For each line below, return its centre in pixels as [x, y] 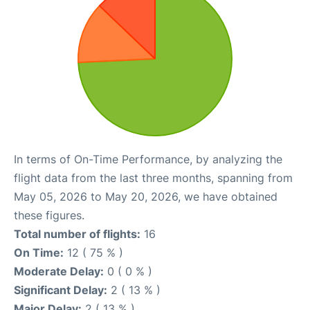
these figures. [49, 215]
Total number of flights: [77, 234]
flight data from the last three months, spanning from [153, 178]
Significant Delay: [61, 290]
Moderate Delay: [59, 271]
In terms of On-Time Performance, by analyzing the [148, 159]
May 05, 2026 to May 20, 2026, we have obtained [146, 197]
